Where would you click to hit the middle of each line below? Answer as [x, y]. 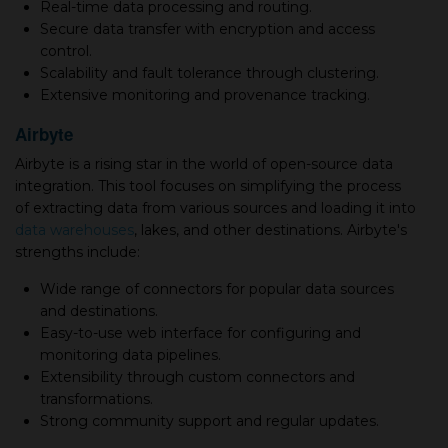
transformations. [96, 399]
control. [66, 51]
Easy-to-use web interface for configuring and [200, 333]
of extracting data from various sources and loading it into [215, 208]
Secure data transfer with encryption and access [207, 29]
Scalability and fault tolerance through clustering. [209, 73]
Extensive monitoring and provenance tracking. [205, 95]
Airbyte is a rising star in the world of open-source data [204, 164]
